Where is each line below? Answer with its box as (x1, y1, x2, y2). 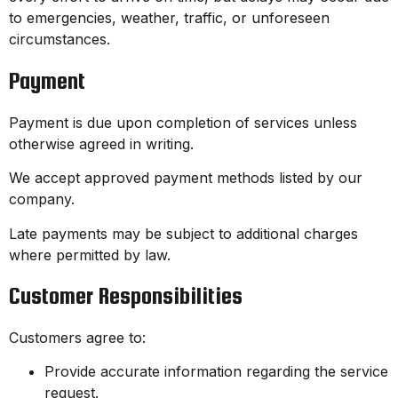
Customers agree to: (9, 328, 146, 346)
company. (9, 190, 75, 209)
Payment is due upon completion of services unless (9, 113, 357, 131)
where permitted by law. (9, 245, 171, 264)
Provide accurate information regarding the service (44, 362, 388, 381)
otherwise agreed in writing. (9, 134, 194, 153)
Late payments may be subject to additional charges (9, 224, 358, 243)
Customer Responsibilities (9, 282, 243, 308)
